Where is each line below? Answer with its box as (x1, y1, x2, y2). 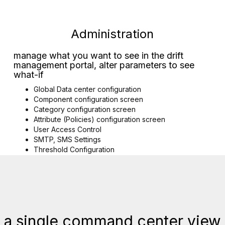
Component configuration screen (34, 95, 144, 103)
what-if (14, 69, 44, 80)
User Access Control (34, 125, 102, 134)
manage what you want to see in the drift (14, 50, 184, 61)
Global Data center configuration (34, 85, 142, 93)
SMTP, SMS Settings (34, 135, 101, 144)
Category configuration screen (34, 105, 136, 114)
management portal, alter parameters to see (14, 60, 195, 70)
